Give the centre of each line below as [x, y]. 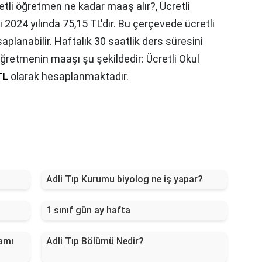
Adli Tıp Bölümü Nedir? [95, 242]
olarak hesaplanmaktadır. [68, 77]
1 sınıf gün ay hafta [88, 211]
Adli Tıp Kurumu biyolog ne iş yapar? [124, 180]
